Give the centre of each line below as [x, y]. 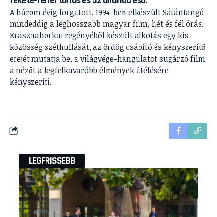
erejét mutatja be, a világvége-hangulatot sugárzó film [108, 58]
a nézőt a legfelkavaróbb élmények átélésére [89, 70]
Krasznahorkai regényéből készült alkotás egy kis [99, 35]
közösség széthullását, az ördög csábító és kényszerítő [108, 47]
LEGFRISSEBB [52, 161]
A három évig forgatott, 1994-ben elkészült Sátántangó [107, 12]
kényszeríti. [31, 82]
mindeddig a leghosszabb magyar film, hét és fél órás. [107, 23]
